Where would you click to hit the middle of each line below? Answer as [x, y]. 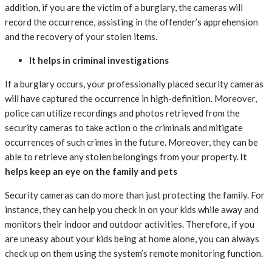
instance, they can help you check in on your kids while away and [132, 210]
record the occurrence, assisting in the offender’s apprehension [131, 22]
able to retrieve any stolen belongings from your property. [123, 157]
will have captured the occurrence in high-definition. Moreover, [131, 99]
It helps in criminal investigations [99, 60]
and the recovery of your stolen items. [82, 37]
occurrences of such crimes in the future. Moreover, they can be [131, 142]
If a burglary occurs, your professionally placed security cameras [134, 84]
